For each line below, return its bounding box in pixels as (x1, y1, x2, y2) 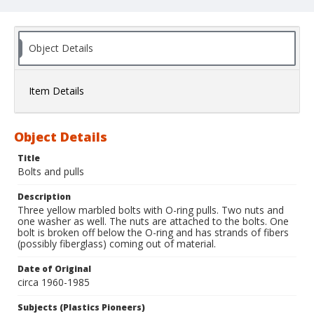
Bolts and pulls (18, 165, 84, 179)
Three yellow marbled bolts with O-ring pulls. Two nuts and (18, 203, 284, 217)
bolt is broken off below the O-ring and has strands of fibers (18, 226, 289, 240)
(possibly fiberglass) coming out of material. (18, 237, 216, 251)
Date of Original (18, 263, 91, 275)
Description (18, 191, 71, 203)
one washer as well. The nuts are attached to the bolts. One (18, 214, 289, 228)
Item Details (29, 84, 84, 98)
